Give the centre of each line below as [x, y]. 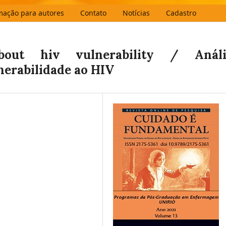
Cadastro [181, 13]
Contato [93, 13]
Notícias [136, 13]
